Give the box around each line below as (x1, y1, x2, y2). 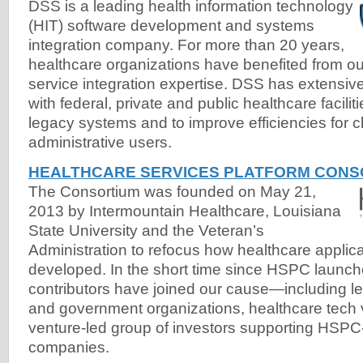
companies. (28, 338, 113, 356)
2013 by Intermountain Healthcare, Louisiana (28, 202, 341, 220)
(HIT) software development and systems (28, 16, 314, 34)
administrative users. (28, 133, 172, 151)
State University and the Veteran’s (28, 221, 264, 239)
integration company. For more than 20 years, (28, 36, 344, 53)
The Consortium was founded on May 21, (28, 182, 316, 200)
